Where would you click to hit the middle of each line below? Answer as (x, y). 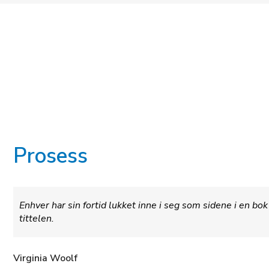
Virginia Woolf (46, 258)
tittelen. (37, 219)
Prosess (51, 156)
